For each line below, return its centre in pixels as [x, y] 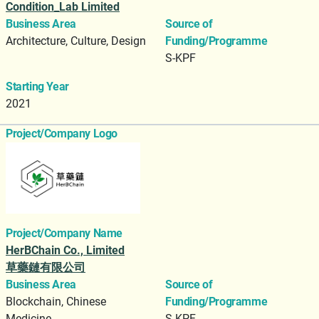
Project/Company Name [64, 234]
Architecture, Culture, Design [76, 41]
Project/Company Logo [62, 134]
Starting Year [37, 87]
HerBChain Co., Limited [65, 251]
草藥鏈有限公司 [46, 268]
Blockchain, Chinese [56, 302]
